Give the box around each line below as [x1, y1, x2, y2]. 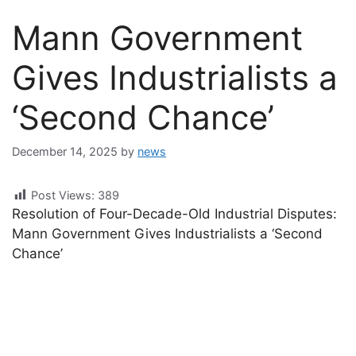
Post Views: [31, 188, 95, 203]
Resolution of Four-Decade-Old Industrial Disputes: [12, 206, 338, 222]
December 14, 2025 [12, 145, 118, 159]
